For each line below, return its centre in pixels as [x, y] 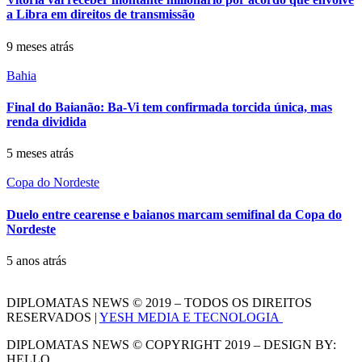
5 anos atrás [36, 260]
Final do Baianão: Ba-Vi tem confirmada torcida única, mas [169, 107]
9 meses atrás [40, 46]
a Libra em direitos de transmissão [101, 15]
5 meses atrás [40, 154]
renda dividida [46, 122]
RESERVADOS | [53, 317]
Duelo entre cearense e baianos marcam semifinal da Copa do [174, 214]
